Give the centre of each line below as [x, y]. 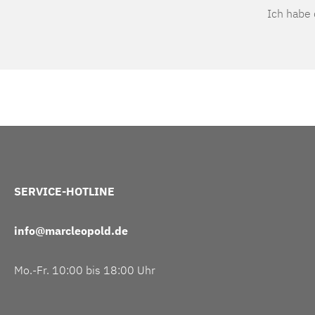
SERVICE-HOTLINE [64, 192]
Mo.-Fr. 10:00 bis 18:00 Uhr [85, 270]
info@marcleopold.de [71, 231]
